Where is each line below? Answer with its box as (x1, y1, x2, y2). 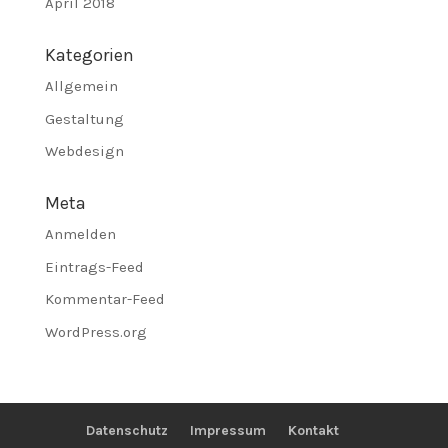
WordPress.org (44, 322, 147, 341)
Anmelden (44, 225, 116, 243)
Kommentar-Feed (44, 290, 165, 308)
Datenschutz (86, 421, 169, 439)
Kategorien (44, 44, 134, 66)
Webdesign (44, 142, 124, 160)
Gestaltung (44, 109, 124, 128)
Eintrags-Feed (44, 257, 144, 276)
